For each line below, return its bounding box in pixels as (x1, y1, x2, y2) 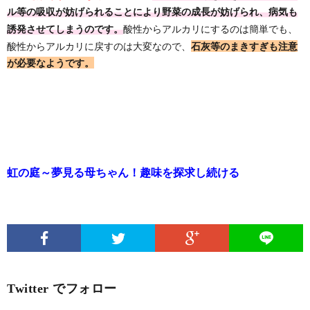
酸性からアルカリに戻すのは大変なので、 (7, 40, 191, 52)
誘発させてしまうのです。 (7, 24, 123, 35)
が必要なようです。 (7, 58, 94, 69)
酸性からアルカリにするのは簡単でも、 (123, 23, 298, 35)
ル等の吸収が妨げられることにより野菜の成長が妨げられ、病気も (7, 7, 298, 17)
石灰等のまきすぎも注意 (191, 42, 298, 52)
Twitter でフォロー (7, 282, 117, 295)
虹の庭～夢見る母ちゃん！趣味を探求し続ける (7, 167, 239, 179)
